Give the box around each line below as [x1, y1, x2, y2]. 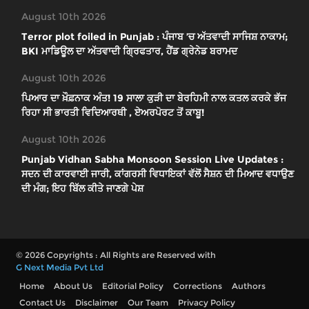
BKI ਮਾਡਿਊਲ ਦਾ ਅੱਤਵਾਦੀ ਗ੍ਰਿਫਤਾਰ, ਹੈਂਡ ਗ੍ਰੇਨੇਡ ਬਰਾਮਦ [21, 45, 237, 58]
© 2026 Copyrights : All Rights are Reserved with [16, 250, 216, 261]
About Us [54, 281, 92, 292]
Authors [232, 281, 266, 292]
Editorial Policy [102, 281, 163, 292]
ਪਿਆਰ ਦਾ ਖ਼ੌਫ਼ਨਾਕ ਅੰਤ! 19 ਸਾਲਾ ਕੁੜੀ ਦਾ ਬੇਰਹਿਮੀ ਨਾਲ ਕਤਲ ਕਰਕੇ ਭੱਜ [21, 92, 286, 105]
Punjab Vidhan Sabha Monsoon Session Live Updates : [21, 153, 283, 166]
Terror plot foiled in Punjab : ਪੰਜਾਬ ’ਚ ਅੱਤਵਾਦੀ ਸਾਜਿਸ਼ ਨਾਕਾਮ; [21, 30, 288, 43]
